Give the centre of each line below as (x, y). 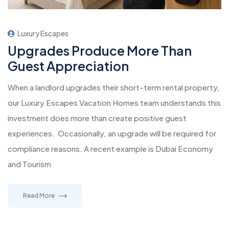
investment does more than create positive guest (97, 118)
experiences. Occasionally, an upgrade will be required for (112, 133)
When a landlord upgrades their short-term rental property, (114, 87)
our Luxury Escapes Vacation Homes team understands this (114, 103)
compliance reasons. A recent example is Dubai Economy (110, 149)
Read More (39, 196)
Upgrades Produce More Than (100, 51)
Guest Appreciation (68, 66)
